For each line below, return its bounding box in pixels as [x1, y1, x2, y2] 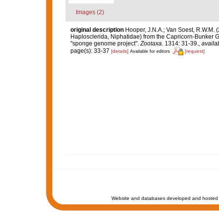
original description [70, 26, 124, 33]
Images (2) [75, 9, 104, 16]
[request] [184, 48, 205, 54]
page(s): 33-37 [70, 47, 111, 54]
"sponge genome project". [70, 40, 140, 47]
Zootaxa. [140, 40, 163, 47]
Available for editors [130, 48, 170, 54]
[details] [110, 48, 129, 54]
